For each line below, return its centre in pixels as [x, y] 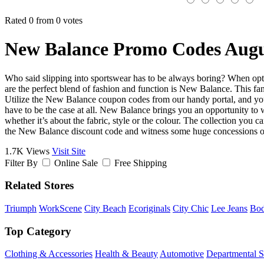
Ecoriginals [149, 208]
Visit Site [69, 151]
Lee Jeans [229, 208]
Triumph [21, 208]
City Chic [191, 208]
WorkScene [60, 208]
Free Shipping [141, 163]
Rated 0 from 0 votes [44, 20]
